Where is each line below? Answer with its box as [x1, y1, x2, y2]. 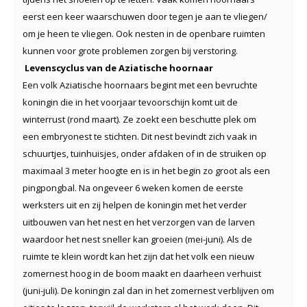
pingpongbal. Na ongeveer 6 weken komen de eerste [23, 181, 243, 194]
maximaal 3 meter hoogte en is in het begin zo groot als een [23, 164, 270, 177]
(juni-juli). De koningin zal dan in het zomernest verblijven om [23, 284, 274, 297]
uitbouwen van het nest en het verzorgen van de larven [23, 215, 255, 228]
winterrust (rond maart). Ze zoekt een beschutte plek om [23, 112, 256, 125]
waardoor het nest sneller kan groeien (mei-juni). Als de [23, 232, 252, 245]
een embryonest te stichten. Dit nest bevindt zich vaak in [23, 130, 257, 143]
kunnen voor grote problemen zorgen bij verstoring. [23, 44, 238, 57]
